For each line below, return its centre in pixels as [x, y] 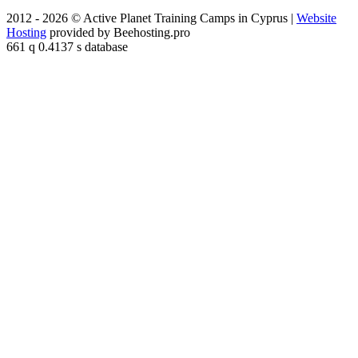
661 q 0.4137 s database [67, 47]
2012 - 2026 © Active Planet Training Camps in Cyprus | [151, 18]
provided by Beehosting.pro [118, 33]
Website [316, 18]
